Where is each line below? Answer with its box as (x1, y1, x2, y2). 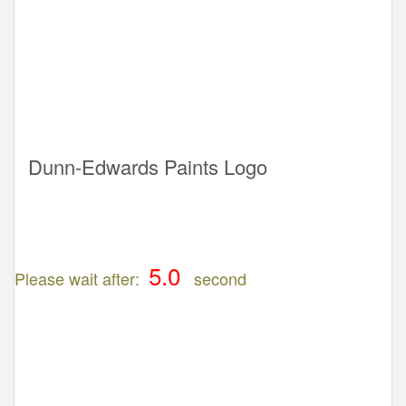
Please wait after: (14, 266, 144, 290)
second (189, 266, 246, 290)
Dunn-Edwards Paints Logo (28, 152, 267, 180)
